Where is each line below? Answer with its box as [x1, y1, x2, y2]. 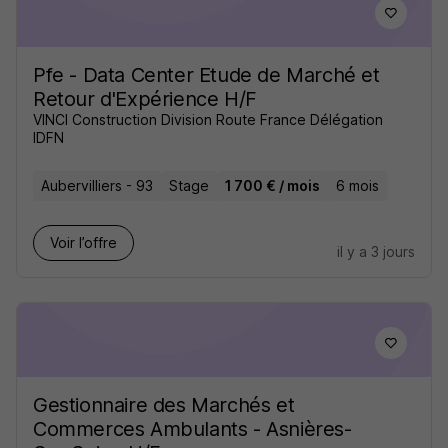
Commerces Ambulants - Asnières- [33, 417, 352, 441]
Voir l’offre [50, 234, 117, 251]
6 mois [336, 177, 379, 194]
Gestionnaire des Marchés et [33, 393, 295, 417]
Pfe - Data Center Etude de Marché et [33, 63, 380, 87]
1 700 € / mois [225, 177, 320, 194]
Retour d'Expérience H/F [33, 87, 257, 111]
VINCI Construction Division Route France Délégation [33, 111, 383, 128]
